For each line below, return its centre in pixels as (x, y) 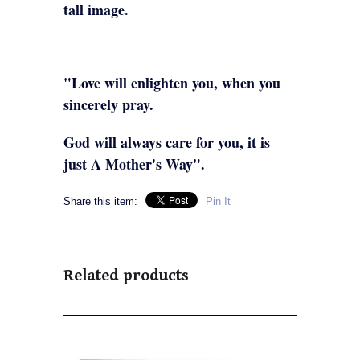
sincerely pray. (108, 104)
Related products (126, 276)
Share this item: (100, 201)
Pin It (218, 201)
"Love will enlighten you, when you (172, 82)
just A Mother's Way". (134, 164)
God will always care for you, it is (167, 142)
